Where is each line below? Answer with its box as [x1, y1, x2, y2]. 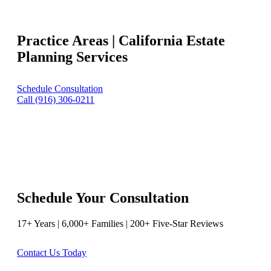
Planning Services [17, 48, 128, 65]
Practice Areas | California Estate [17, 32, 225, 48]
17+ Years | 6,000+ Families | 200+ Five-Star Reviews [17, 218, 223, 229]
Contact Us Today [17, 247, 87, 258]
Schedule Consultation [17, 83, 103, 94]
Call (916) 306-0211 [17, 94, 94, 105]
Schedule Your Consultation [17, 189, 189, 206]
